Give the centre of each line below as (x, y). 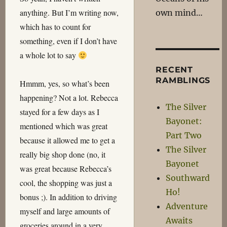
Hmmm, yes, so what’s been (64, 83)
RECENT (174, 70)
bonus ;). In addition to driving (68, 197)
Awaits (179, 220)
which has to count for (55, 27)
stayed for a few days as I (59, 112)
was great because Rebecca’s (65, 168)
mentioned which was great (63, 126)
